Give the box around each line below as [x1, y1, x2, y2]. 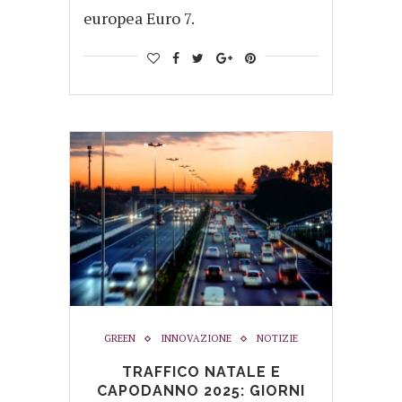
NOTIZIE [257, 332, 298, 345]
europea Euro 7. [83, 6, 195, 29]
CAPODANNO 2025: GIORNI [97, 382, 305, 400]
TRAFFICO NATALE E [121, 363, 281, 381]
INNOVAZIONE [161, 332, 232, 345]
